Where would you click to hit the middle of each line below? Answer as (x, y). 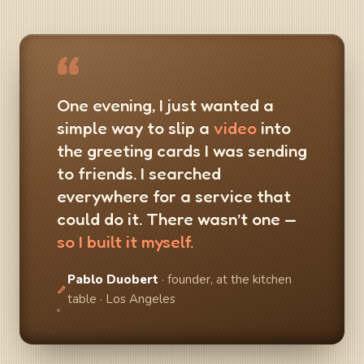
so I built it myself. (125, 242)
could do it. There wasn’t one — (177, 219)
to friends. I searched (139, 173)
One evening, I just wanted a (165, 105)
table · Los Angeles (121, 299)
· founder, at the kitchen (225, 279)
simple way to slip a (135, 128)
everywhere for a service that (174, 196)
